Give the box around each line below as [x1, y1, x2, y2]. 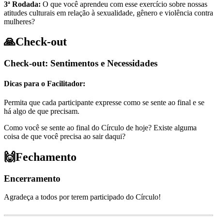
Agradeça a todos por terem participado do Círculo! [4, 193, 161, 201]
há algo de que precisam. [4, 107, 79, 115]
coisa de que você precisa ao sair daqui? [4, 132, 125, 140]
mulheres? [4, 17, 35, 26]
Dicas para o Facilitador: [4, 79, 85, 88]
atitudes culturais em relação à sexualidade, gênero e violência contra [4, 8, 213, 17]
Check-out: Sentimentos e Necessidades [4, 58, 157, 69]
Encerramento [4, 173, 61, 184]
